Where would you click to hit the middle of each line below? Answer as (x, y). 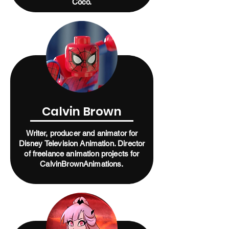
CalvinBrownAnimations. (82, 164)
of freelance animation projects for (82, 154)
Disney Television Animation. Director (82, 143)
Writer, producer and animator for (82, 133)
